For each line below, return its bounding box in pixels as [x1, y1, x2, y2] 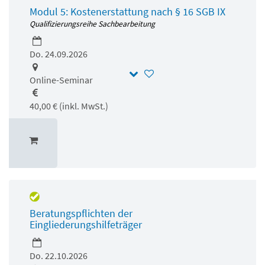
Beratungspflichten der [30, 206, 132, 220]
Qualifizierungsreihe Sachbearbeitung [30, 18, 155, 29]
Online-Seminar [30, 73, 93, 86]
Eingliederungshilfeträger [30, 217, 142, 231]
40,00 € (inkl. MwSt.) [30, 99, 108, 112]
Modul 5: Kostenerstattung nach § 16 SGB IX [30, 4, 225, 18]
